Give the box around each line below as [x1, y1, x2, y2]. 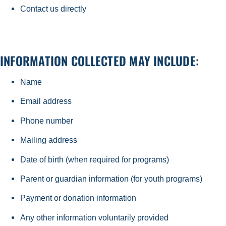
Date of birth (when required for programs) [20, 154, 173, 164]
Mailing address [20, 135, 81, 145]
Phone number [20, 116, 77, 125]
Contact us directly [20, 4, 88, 14]
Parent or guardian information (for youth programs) [20, 174, 206, 183]
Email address [20, 96, 76, 106]
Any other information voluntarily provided [20, 212, 173, 222]
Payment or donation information [20, 193, 140, 203]
